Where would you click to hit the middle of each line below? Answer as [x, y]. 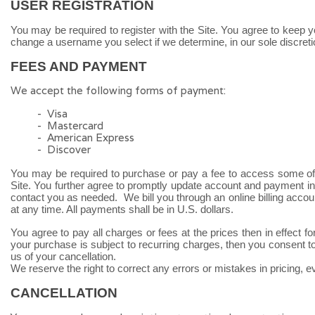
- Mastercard [70, 126]
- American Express [85, 137]
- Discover [64, 149]
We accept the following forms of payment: [118, 90]
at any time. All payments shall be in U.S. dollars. [122, 209]
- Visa [52, 114]
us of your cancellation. [63, 256]
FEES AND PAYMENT [79, 66]
